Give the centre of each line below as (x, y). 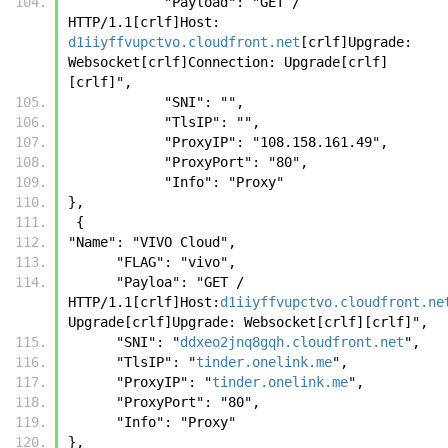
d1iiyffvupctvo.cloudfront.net (184, 41)
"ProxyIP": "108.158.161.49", (276, 141)
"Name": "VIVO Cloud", (156, 241)
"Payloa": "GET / (92, 281)
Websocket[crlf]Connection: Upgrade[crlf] (228, 61)
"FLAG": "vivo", (180, 261)
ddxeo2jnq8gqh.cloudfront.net (292, 341)
